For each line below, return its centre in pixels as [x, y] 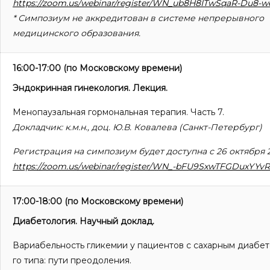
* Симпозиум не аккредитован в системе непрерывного [138, 18]
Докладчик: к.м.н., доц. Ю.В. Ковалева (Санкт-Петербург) [137, 127]
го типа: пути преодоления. [72, 261]
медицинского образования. [77, 33]
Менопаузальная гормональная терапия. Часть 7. [118, 112]
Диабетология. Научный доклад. [83, 221]
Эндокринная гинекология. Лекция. [90, 88]
